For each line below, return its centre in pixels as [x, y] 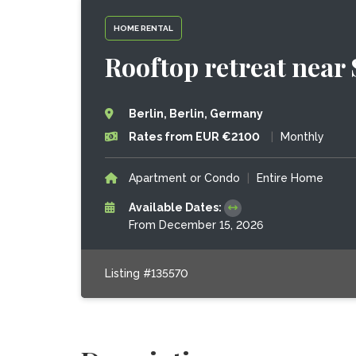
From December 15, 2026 [195, 225]
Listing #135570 [146, 273]
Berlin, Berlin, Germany [195, 114]
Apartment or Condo [184, 178]
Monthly [302, 137]
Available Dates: [176, 207]
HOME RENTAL [143, 28]
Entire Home [290, 178]
